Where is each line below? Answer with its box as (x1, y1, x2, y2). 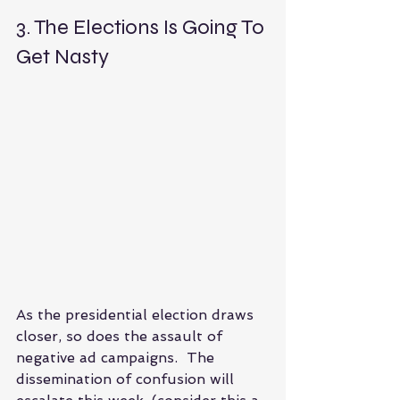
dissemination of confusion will (16, 370, 238, 387)
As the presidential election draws (16, 305, 258, 323)
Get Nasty (16, 43, 113, 70)
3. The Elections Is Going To (16, 13, 269, 40)
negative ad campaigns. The (16, 348, 219, 366)
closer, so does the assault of (16, 327, 227, 345)
